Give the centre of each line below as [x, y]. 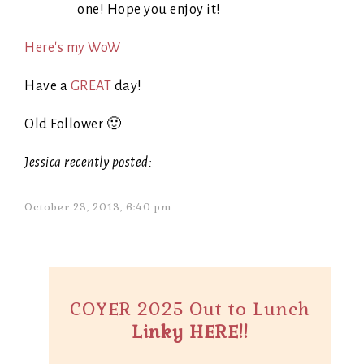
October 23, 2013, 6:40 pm [98, 207]
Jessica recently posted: [88, 162]
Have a [48, 86]
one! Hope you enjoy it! [149, 9]
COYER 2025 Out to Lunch [190, 308]
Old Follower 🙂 [73, 124]
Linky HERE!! [190, 331]
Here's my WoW [73, 48]
